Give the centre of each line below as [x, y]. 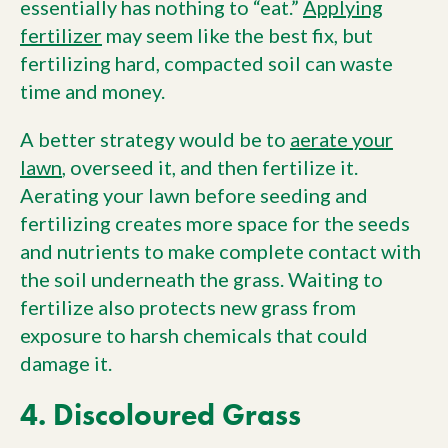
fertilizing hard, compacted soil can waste [206, 63]
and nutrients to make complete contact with [220, 251]
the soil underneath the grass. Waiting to [201, 279]
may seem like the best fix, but [237, 35]
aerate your [341, 139]
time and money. [92, 91]
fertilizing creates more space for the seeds [215, 223]
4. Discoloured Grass [160, 414]
